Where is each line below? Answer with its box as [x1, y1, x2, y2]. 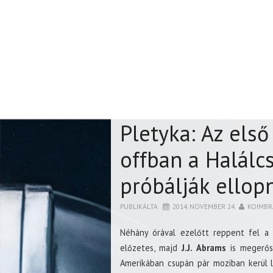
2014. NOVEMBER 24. [172, 202, 236, 211]
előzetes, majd [120, 242, 182, 253]
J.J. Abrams [182, 242, 226, 253]
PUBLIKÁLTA [120, 202, 160, 211]
